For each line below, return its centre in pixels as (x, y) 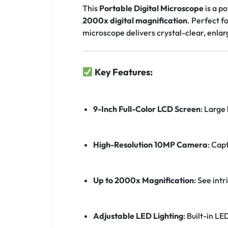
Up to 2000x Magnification (143, 180)
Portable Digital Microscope (151, 8)
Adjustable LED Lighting (138, 216)
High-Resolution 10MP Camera (150, 145)
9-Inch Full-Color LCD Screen (147, 109)
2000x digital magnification (135, 21)
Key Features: (123, 72)
